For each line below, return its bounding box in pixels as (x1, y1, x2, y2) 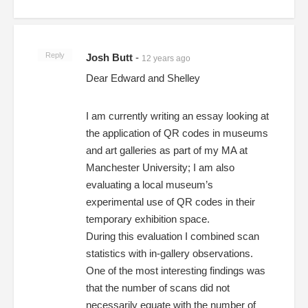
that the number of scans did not (86, 281, 230, 294)
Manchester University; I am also (86, 161, 234, 173)
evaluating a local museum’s (86, 178, 213, 190)
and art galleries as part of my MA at (86, 144, 247, 156)
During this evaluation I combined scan (86, 230, 259, 242)
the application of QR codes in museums (86, 126, 268, 139)
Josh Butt (86, 51, 133, 63)
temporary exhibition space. (86, 212, 210, 225)
